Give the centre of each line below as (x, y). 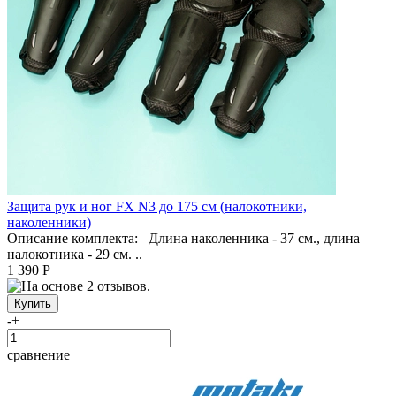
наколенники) (49, 222)
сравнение (38, 354)
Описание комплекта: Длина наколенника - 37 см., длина (183, 238)
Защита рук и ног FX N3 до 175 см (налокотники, (157, 206)
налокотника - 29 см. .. (75, 254)
